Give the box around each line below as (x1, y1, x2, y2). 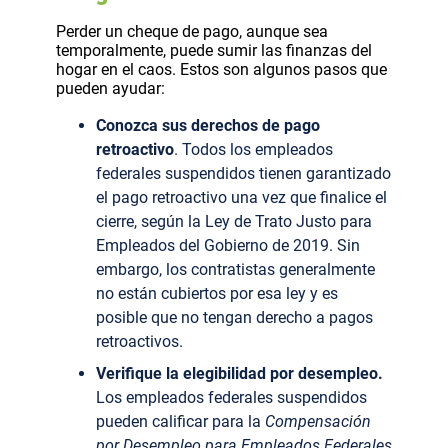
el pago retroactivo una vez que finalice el (96, 187, 387, 207)
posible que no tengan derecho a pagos (96, 307, 373, 327)
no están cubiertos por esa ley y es (96, 283, 338, 303)
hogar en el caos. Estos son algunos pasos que (56, 59, 387, 79)
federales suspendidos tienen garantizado (96, 163, 391, 183)
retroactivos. (96, 331, 183, 351)
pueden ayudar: (56, 78, 165, 98)
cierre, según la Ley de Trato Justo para (96, 211, 372, 231)
